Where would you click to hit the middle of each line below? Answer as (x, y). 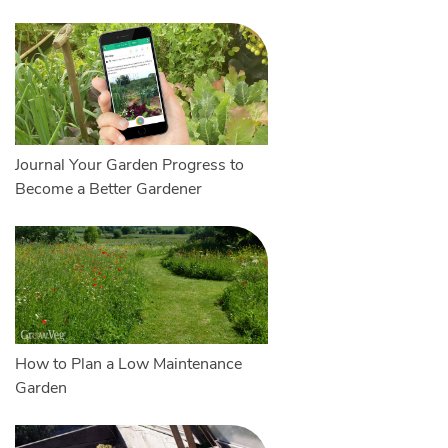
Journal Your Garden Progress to (129, 165)
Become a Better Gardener (108, 189)
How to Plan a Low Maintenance (128, 364)
